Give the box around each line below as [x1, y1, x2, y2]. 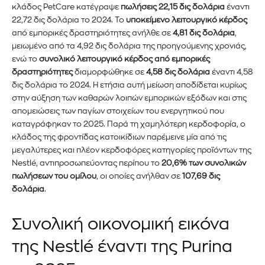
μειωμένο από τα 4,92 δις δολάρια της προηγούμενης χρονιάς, [12, 41, 247, 50]
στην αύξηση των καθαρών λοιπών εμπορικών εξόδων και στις [12, 93, 247, 102]
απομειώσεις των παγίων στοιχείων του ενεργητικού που [12, 106, 224, 115]
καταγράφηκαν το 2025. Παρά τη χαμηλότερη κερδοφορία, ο [12, 119, 245, 128]
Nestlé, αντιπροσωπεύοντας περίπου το [12, 159, 161, 167]
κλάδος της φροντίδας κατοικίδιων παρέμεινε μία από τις [12, 132, 227, 141]
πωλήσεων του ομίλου [12, 172, 96, 180]
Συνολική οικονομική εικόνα [12, 216, 230, 232]
